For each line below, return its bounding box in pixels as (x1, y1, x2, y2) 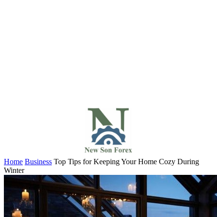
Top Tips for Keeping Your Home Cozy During (54, 157, 199, 166)
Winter (4, 166, 24, 174)
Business (25, 157, 52, 166)
